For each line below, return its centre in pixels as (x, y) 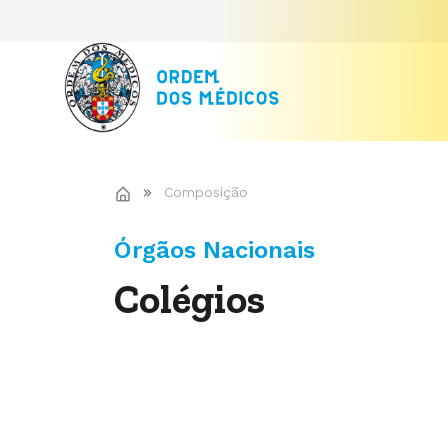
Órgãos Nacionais (214, 250)
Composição (206, 192)
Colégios (189, 299)
